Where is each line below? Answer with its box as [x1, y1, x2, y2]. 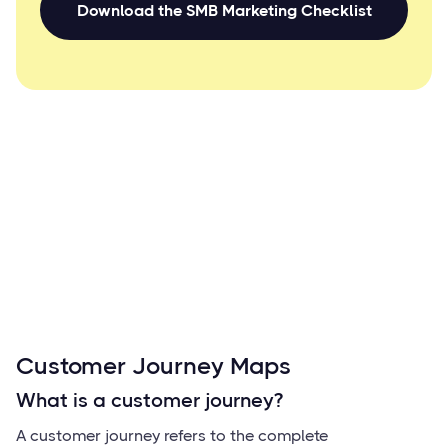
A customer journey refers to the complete [16, 426, 328, 445]
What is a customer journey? [16, 389, 283, 412]
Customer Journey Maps [16, 352, 291, 380]
